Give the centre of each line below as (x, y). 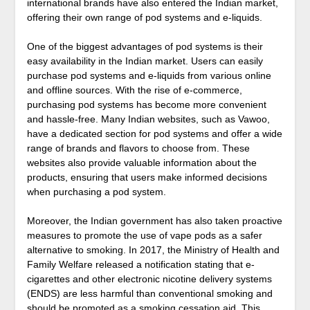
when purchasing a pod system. (96, 192)
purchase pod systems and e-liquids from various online (149, 76)
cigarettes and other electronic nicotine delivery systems (149, 279)
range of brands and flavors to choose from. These (138, 148)
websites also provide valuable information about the (142, 163)
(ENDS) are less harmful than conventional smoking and (149, 294)
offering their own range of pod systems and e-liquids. (144, 18)
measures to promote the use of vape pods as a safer (144, 236)
